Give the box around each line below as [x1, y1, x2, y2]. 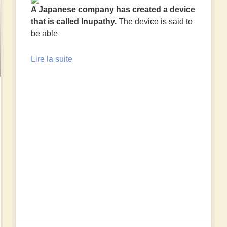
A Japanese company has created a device [31, 5, 196, 14]
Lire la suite [31, 55, 73, 64]
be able [31, 29, 58, 39]
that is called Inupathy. [31, 17, 117, 26]
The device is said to [117, 17, 193, 26]
